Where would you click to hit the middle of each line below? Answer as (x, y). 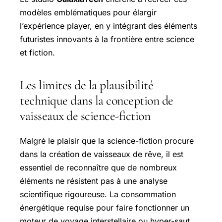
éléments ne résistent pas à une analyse (94, 181)
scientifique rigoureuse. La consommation (98, 194)
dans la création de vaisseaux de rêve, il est (102, 154)
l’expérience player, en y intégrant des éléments (109, 26)
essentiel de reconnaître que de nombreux (98, 167)
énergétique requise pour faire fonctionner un (105, 207)
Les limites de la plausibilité (86, 85)
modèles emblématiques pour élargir (88, 12)
